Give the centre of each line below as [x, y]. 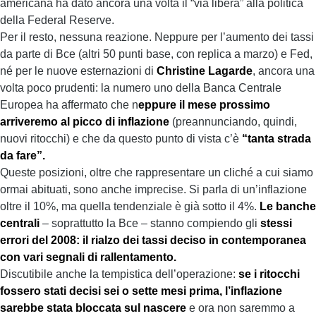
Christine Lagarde [205, 71]
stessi [276, 223]
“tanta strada [276, 139]
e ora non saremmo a [241, 308]
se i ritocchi [269, 274]
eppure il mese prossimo [204, 105]
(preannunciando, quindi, [233, 122]
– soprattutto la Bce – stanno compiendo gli [150, 223]
